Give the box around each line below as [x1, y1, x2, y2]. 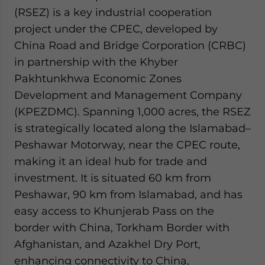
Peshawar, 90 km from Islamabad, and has [14, 188, 243, 201]
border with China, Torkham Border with [14, 221, 230, 234]
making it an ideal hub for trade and [14, 155, 207, 167]
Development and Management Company [14, 89, 242, 101]
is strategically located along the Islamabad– [14, 122, 251, 134]
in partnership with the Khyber [14, 56, 178, 68]
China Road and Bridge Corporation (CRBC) [14, 39, 246, 51]
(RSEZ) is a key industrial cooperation [14, 6, 212, 18]
